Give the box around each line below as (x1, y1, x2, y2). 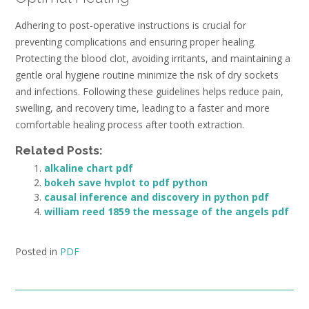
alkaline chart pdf (44, 161, 133, 175)
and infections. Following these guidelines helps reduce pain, (15, 85, 283, 99)
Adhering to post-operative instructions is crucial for (15, 19, 246, 32)
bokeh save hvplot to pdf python (44, 175, 208, 189)
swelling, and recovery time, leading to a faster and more (15, 101, 270, 115)
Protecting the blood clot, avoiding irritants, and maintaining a (15, 52, 290, 66)
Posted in (15, 245, 60, 259)
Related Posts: (15, 143, 103, 157)
